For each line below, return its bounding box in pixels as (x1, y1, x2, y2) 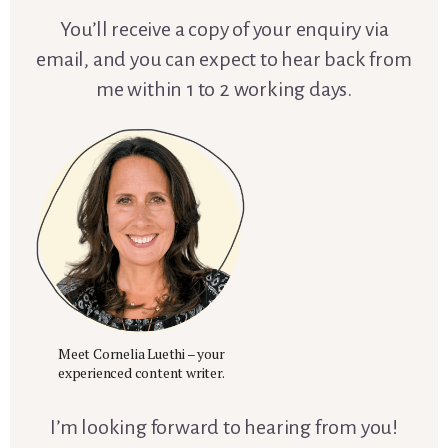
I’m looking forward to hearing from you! (50, 415, 398, 438)
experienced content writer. (58, 362, 225, 382)
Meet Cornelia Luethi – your (58, 343, 225, 363)
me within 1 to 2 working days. (95, 78, 352, 101)
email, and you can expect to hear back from (36, 48, 412, 71)
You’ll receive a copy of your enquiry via (59, 18, 389, 41)
